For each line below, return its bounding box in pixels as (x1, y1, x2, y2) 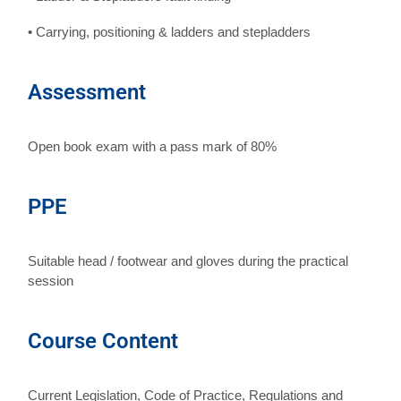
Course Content (28, 328, 179, 354)
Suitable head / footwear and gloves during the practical (28, 252, 349, 269)
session (28, 272, 74, 288)
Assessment (28, 79, 147, 105)
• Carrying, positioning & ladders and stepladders (28, 23, 311, 39)
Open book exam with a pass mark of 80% (28, 138, 277, 154)
